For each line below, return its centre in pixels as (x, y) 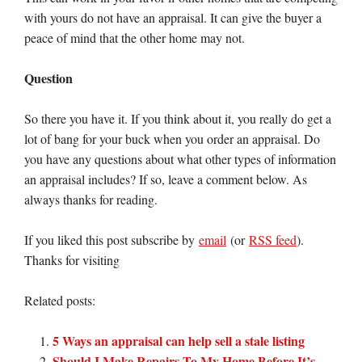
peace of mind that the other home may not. (135, 38)
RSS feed (273, 240)
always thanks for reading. (91, 199)
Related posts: (60, 300)
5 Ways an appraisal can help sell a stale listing (179, 341)
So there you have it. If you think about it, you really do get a (178, 118)
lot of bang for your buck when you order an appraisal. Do (172, 139)
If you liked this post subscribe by (112, 240)
